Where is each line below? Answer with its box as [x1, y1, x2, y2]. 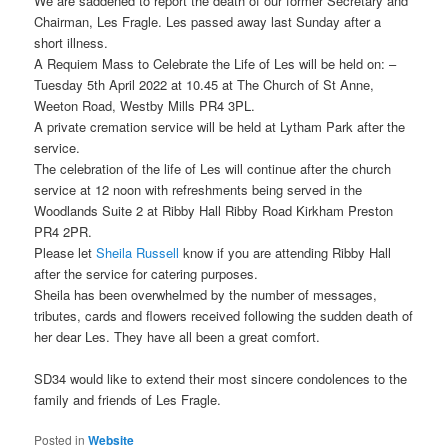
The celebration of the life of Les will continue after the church [34, 158, 392, 178]
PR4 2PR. [34, 221, 93, 241]
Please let [34, 242, 97, 262]
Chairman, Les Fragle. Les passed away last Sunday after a [34, 11, 386, 31]
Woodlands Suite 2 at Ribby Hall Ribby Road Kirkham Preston [34, 200, 394, 220]
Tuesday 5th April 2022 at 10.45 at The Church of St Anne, [34, 74, 375, 94]
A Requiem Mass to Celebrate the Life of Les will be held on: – [34, 53, 397, 73]
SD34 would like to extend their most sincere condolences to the [34, 368, 408, 388]
